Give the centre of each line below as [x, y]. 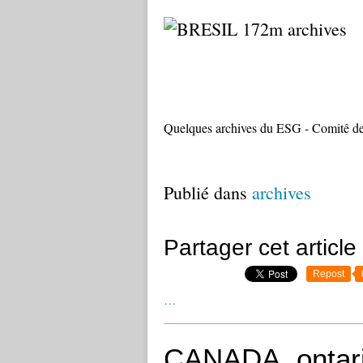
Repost [329, 274]
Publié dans [205, 192]
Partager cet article [260, 248]
